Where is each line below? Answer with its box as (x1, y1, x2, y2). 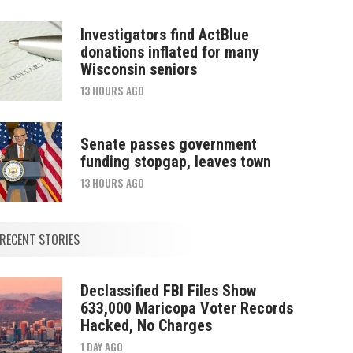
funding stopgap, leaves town (80, 151, 271, 171)
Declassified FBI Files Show (80, 281, 256, 300)
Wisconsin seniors (80, 59, 197, 79)
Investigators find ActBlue (80, 24, 249, 44)
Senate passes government (80, 134, 257, 154)
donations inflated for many (80, 42, 259, 61)
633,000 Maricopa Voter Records (80, 298, 293, 318)
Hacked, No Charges (80, 315, 212, 335)
